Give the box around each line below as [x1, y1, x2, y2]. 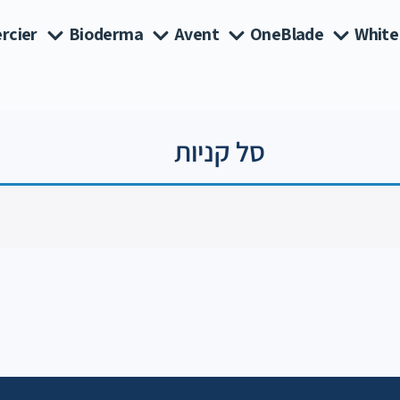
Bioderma [68, 22, 143, 46]
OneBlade [250, 22, 324, 46]
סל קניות [174, 133, 265, 170]
